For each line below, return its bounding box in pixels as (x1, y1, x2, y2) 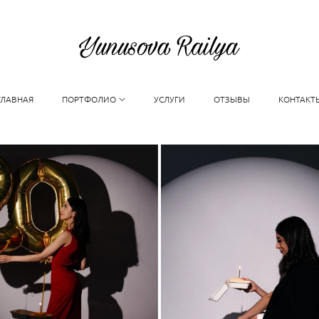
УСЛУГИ (153, 93, 185, 105)
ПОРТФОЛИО (62, 93, 117, 105)
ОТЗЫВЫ (213, 93, 250, 105)
